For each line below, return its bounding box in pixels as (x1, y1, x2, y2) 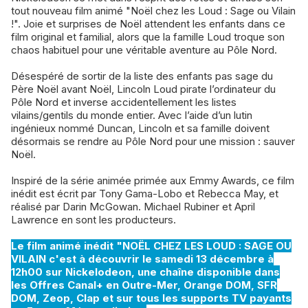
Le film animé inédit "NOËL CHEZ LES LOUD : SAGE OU (11, 239, 291, 253)
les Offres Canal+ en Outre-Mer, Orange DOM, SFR (11, 278, 277, 292)
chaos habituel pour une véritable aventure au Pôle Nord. (11, 43, 277, 57)
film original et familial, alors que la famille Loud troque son (11, 30, 285, 44)
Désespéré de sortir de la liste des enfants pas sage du (11, 69, 273, 83)
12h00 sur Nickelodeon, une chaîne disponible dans (11, 265, 280, 279)
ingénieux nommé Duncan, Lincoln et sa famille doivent (11, 122, 269, 135)
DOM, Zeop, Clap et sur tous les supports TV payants (11, 291, 291, 305)
